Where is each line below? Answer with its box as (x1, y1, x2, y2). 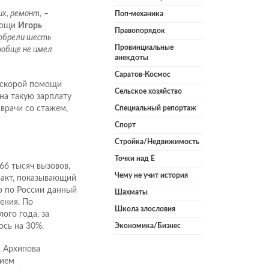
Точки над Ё (115, 155, 155, 163)
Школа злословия (115, 205, 175, 213)
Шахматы (115, 189, 148, 196)
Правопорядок (115, 27, 165, 35)
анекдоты (115, 54, 148, 62)
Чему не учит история (115, 172, 188, 180)
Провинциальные (115, 44, 174, 52)
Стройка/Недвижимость (115, 138, 199, 146)
